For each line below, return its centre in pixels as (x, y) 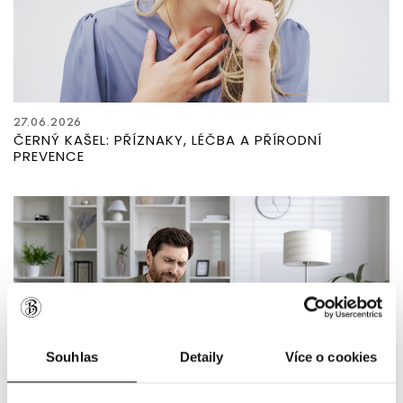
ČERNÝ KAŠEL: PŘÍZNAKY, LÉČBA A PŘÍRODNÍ (168, 139)
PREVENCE (49, 156)
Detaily (201, 357)
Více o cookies (331, 357)
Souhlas (72, 357)
